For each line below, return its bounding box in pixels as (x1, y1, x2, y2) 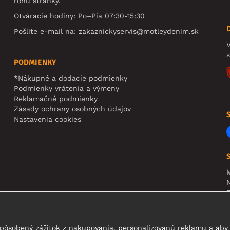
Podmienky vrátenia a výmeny (14, 84, 120, 93)
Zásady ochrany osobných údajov (14, 105, 131, 113)
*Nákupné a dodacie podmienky (14, 74, 128, 83)
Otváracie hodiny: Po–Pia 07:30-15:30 (14, 12, 145, 21)
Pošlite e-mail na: (14, 27, 79, 36)
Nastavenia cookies (14, 115, 82, 124)
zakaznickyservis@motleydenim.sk (79, 27, 199, 36)
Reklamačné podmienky (14, 94, 98, 103)
